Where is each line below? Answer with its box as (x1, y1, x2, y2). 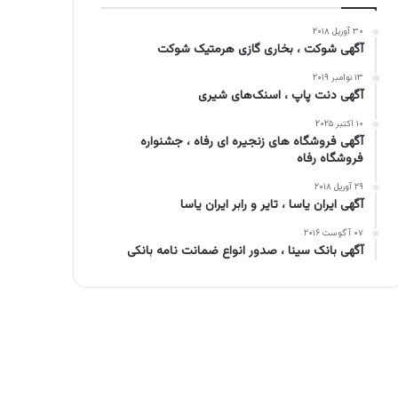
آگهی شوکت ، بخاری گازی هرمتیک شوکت (157, 40, 364, 60)
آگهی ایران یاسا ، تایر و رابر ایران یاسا (180, 195, 364, 216)
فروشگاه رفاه (297, 149, 364, 170)
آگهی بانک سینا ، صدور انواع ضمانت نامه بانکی (127, 242, 364, 262)
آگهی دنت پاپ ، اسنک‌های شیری (198, 86, 364, 107)
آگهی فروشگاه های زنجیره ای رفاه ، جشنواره (140, 132, 364, 153)
